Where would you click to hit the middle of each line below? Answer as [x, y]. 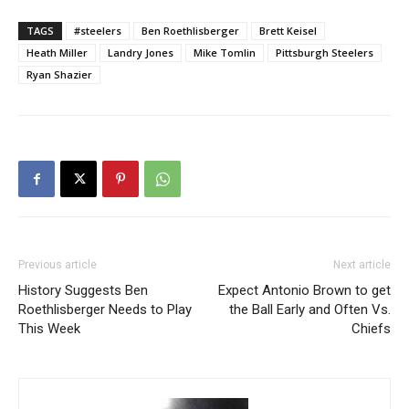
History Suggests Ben [83, 290]
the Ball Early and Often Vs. [310, 309]
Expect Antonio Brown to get [304, 290]
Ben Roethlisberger [190, 30]
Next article [362, 264]
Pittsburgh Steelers [325, 52]
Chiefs [371, 328]
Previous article [58, 264]
